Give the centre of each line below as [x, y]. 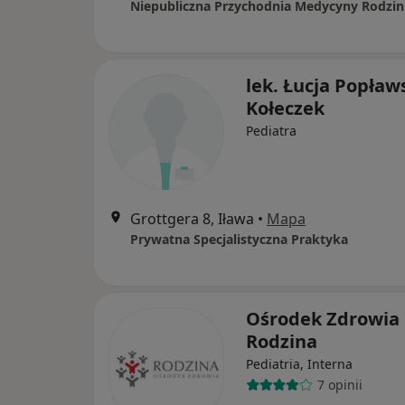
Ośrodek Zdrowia [323, 318]
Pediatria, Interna [299, 363]
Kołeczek [285, 108]
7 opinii [339, 385]
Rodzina [282, 341]
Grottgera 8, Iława [192, 218]
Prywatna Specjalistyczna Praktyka [239, 239]
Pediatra [271, 130]
